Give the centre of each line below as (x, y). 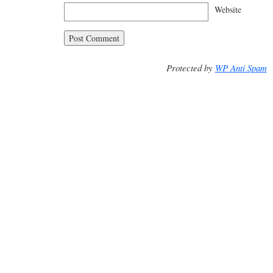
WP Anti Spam (241, 68)
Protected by (190, 68)
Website (228, 9)
